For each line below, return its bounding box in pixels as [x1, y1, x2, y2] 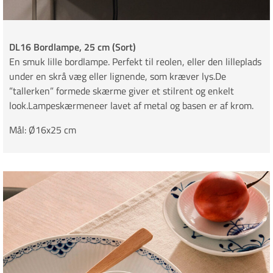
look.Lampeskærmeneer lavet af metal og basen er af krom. [9, 98, 253, 113]
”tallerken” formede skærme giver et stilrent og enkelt [9, 83, 234, 99]
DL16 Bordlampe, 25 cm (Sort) [9, 40, 136, 55]
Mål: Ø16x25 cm [9, 122, 76, 138]
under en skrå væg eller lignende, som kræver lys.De [9, 69, 226, 84]
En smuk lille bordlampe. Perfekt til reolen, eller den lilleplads [9, 54, 261, 69]
